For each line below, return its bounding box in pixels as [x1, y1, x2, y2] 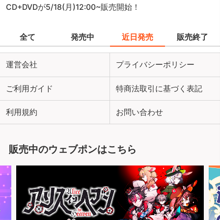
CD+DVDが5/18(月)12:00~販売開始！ [6, 2, 140, 12]
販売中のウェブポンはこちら [9, 143, 137, 156]
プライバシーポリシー [116, 60, 195, 70]
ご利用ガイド [6, 83, 54, 93]
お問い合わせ [116, 107, 164, 117]
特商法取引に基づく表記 [116, 83, 203, 93]
